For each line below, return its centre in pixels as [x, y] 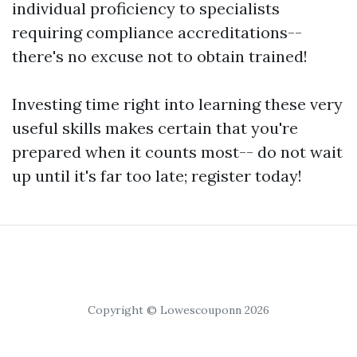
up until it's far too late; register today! [157, 176]
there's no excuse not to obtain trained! [160, 56]
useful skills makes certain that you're [155, 128]
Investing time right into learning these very [177, 104]
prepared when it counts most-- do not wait [177, 152]
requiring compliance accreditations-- [157, 32]
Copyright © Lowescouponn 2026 [178, 310]
